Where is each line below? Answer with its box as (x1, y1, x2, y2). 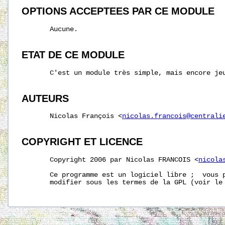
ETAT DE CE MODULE (22, 49, 125, 61)
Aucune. (22, 26, 78, 34)
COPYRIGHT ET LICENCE (22, 136, 143, 148)
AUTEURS (22, 92, 69, 104)
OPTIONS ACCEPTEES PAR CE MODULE (22, 6, 215, 17)
